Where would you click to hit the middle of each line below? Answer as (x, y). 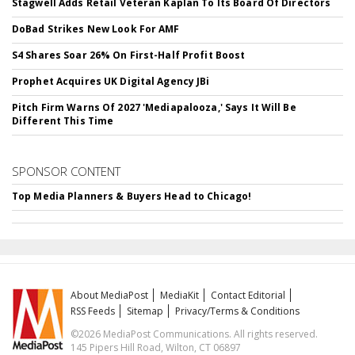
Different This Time (63, 121)
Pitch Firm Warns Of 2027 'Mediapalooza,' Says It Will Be (154, 107)
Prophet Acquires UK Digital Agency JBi (111, 81)
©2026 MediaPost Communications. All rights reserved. (195, 334)
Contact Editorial (248, 295)
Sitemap (145, 311)
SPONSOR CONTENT (66, 171)
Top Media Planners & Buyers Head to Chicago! (132, 196)
